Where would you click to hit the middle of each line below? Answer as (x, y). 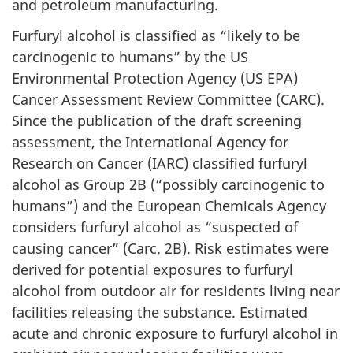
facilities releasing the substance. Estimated (160, 312)
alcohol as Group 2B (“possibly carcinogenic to (168, 184)
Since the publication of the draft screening (157, 120)
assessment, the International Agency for (150, 141)
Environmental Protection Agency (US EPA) (155, 78)
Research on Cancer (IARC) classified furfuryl (160, 163)
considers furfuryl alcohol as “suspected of (155, 227)
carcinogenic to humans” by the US (130, 56)
